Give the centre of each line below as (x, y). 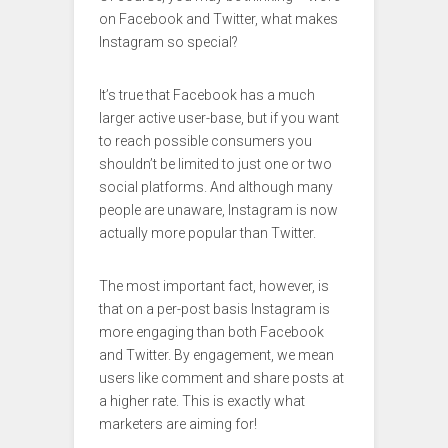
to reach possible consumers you (205, 141)
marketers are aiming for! (178, 424)
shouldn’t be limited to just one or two (215, 164)
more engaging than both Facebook (211, 332)
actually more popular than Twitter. (207, 233)
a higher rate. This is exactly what (202, 401)
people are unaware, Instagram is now (218, 210)
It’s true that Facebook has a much (207, 95)
